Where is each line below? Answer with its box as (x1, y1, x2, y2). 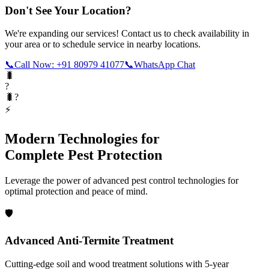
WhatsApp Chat (134, 59, 195, 70)
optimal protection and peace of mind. (5, 186, 148, 197)
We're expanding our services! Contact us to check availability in (5, 28, 249, 39)
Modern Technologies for (5, 131, 160, 147)
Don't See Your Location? (5, 4, 131, 17)
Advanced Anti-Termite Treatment (5, 234, 174, 247)
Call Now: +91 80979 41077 (14, 59, 124, 70)
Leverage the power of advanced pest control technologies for (5, 175, 238, 186)
